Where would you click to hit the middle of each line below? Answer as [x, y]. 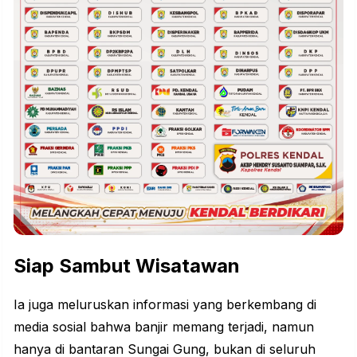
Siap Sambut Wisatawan [127, 266]
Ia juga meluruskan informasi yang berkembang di [165, 305]
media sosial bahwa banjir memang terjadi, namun [164, 327]
